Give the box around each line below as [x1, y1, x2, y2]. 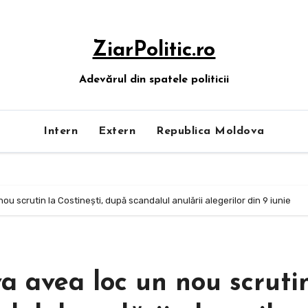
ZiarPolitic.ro [92, 40, 216, 61]
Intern [43, 126, 78, 137]
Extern [98, 126, 136, 137]
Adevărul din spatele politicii [78, 74, 229, 85]
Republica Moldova [156, 126, 265, 137]
